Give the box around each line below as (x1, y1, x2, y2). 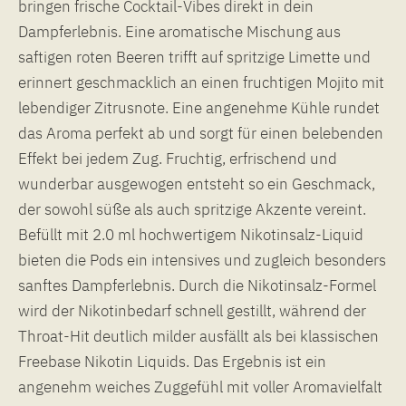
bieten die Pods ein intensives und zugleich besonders (18, 249, 386, 270)
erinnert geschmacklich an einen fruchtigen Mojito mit (18, 72, 384, 92)
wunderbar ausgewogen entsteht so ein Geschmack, (18, 173, 375, 194)
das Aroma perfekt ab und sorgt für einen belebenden (18, 122, 383, 143)
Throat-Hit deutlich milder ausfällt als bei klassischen (18, 325, 379, 346)
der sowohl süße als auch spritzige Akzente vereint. (18, 198, 366, 219)
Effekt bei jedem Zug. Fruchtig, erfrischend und (18, 148, 337, 169)
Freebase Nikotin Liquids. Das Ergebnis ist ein (18, 351, 326, 372)
